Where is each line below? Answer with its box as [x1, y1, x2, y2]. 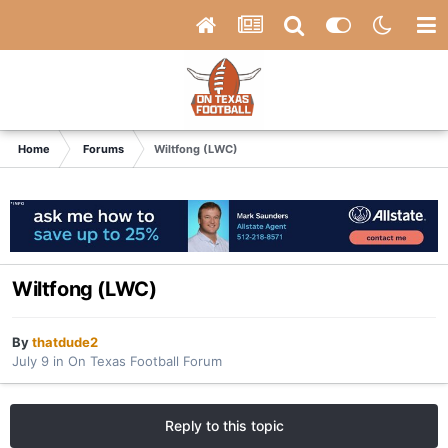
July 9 [12, 352, 49, 369]
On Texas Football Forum [68, 352, 222, 369]
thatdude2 [32, 333, 98, 350]
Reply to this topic [164, 416, 284, 434]
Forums [83, 142, 124, 156]
